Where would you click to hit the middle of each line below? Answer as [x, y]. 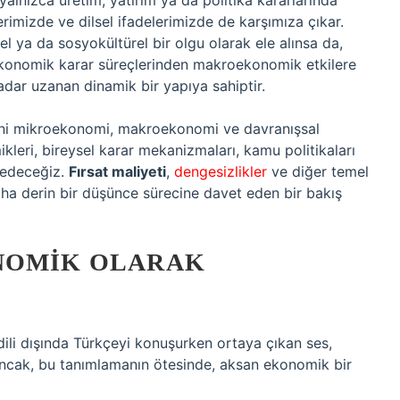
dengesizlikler [221, 171]
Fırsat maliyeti [117, 171]
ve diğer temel [318, 171]
